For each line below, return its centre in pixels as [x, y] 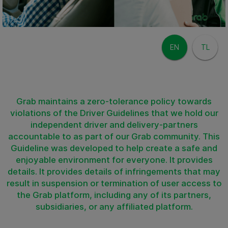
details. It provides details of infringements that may [114, 172]
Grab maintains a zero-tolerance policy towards [114, 101]
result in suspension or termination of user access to [114, 183]
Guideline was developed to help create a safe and [114, 148]
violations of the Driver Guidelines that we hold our [114, 113]
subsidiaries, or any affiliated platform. [114, 207]
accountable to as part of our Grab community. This [114, 136]
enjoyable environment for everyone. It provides [114, 160]
